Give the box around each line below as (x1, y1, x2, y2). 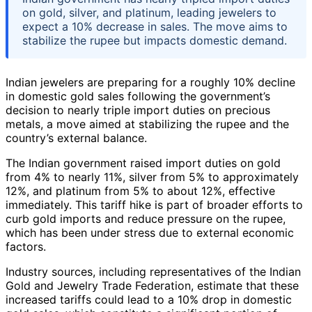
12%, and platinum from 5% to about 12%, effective (6, 183, 275, 198)
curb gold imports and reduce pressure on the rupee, (6, 211, 286, 226)
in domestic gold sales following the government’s (6, 88, 270, 103)
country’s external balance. (6, 130, 147, 145)
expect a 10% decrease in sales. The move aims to (22, 19, 288, 33)
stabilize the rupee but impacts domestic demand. (22, 33, 287, 47)
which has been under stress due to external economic (6, 225, 294, 240)
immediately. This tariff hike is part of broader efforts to (6, 197, 303, 212)
